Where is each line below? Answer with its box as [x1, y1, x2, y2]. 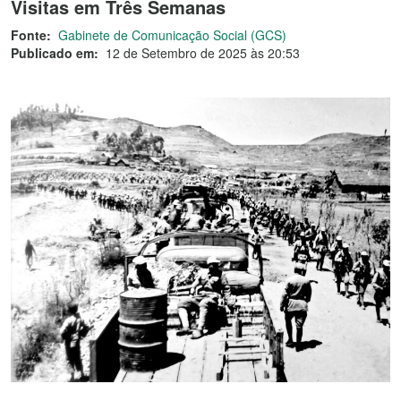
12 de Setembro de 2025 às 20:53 [106, 44, 300, 62]
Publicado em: [11, 44, 98, 62]
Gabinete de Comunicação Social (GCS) [58, 26, 286, 44]
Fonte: [11, 26, 51, 44]
